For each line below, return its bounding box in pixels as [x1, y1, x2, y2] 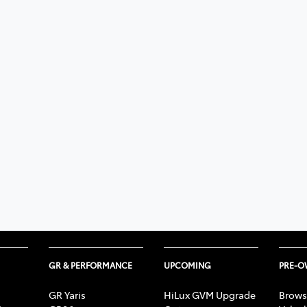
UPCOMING [164, 259, 211, 271]
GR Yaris [49, 287, 86, 302]
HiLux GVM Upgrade [164, 287, 256, 302]
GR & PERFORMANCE [49, 259, 132, 271]
